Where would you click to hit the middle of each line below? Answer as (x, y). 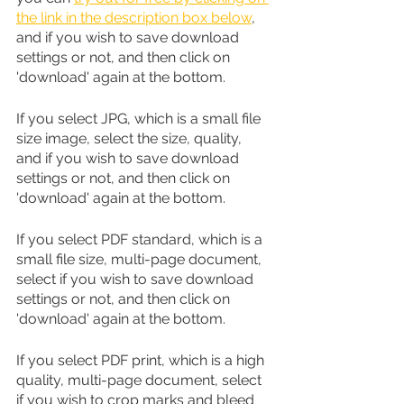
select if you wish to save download (137, 279)
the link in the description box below (134, 17)
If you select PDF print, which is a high (142, 360)
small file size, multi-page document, (141, 259)
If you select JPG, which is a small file (140, 118)
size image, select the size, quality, (131, 138)
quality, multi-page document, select (141, 380)
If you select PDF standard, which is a (141, 239)
